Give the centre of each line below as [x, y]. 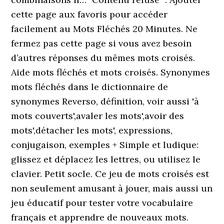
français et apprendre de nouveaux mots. [100, 217]
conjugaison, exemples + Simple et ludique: [105, 145]
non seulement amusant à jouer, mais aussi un [112, 188]
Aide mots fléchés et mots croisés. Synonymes [111, 72]
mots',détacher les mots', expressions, [92, 130]
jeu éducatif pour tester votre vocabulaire [102, 203]
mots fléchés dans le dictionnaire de [90, 87]
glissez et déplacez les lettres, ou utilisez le [106, 159]
